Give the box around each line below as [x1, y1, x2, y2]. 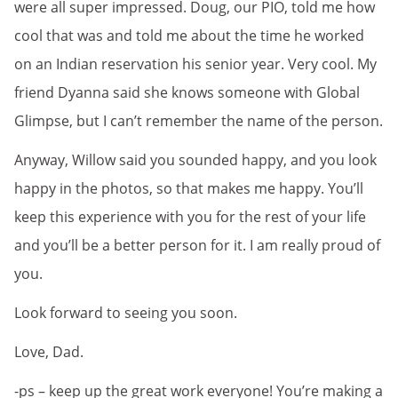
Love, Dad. [14, 341, 84, 362]
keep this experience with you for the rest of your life [14, 206, 366, 227]
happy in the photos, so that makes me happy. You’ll [14, 178, 363, 198]
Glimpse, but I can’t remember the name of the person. [14, 110, 383, 131]
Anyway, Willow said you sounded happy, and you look [14, 149, 377, 170]
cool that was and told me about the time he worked [14, 25, 364, 45]
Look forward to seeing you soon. [14, 302, 237, 322]
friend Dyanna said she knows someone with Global [14, 82, 360, 102]
